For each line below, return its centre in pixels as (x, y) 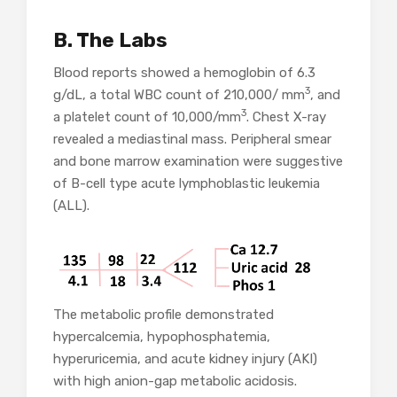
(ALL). (71, 206)
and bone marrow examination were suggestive (198, 161)
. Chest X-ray (286, 117)
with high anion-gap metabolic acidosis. (175, 381)
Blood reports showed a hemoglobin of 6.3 (184, 73)
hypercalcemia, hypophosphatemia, (162, 337)
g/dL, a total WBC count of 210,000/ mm (179, 95)
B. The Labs (110, 40)
